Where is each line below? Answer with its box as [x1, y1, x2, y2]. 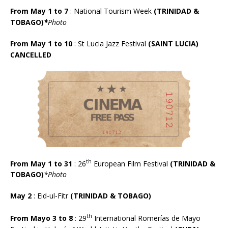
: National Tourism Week [68, 6, 154, 16]
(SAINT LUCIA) [148, 38, 198, 48]
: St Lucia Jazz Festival [74, 38, 148, 48]
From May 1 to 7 [10, 6, 68, 16]
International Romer [92, 213, 160, 223]
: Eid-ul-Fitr [32, 191, 70, 201]
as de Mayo [162, 213, 201, 223]
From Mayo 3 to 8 [10, 213, 75, 223]
